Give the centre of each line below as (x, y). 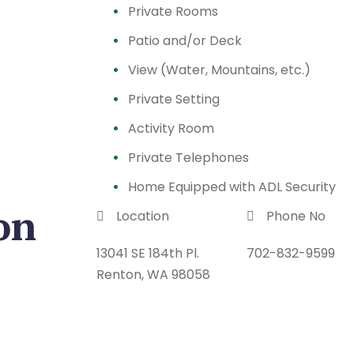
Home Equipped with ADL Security (232, 187)
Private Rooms (173, 11)
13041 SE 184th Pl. (148, 253)
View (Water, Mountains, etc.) (219, 70)
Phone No (296, 216)
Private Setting (174, 99)
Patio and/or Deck (185, 41)
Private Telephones (188, 158)
